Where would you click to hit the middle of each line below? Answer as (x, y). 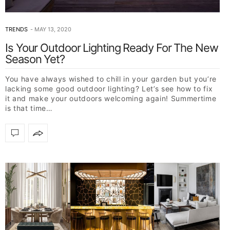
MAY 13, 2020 (53, 30)
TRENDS (16, 30)
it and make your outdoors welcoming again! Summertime (111, 99)
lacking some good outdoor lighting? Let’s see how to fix (109, 89)
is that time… (29, 108)
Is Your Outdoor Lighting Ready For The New (112, 48)
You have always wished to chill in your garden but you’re (111, 79)
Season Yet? (35, 59)
